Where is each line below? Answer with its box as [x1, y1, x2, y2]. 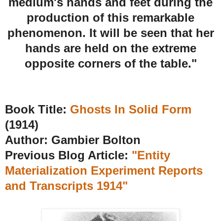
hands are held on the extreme [25, 41, 196, 55]
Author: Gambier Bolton [5, 133, 141, 147]
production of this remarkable [27, 10, 194, 24]
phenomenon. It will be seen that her [7, 26, 214, 39]
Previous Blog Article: [5, 148, 132, 162]
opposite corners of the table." [24, 56, 197, 70]
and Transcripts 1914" [5, 179, 128, 192]
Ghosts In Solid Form [70, 102, 191, 116]
